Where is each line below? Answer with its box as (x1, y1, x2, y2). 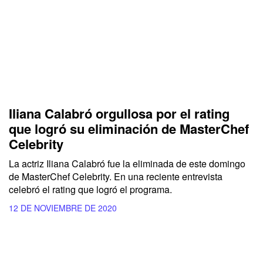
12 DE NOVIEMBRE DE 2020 (9, 202, 117, 214)
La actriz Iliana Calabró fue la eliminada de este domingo (9, 157, 245, 171)
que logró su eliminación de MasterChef (9, 119, 249, 139)
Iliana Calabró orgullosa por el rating (9, 104, 230, 123)
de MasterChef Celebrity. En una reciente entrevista (9, 170, 222, 184)
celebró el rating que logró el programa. (9, 183, 172, 197)
